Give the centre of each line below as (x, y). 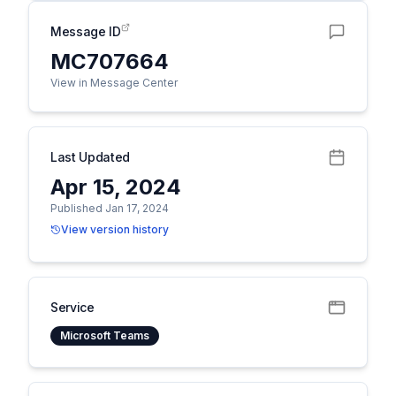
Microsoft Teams (105, 335)
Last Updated (90, 157)
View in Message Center (114, 83)
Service (72, 307)
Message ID (86, 31)
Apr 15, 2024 (116, 187)
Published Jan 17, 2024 (110, 208)
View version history (115, 229)
